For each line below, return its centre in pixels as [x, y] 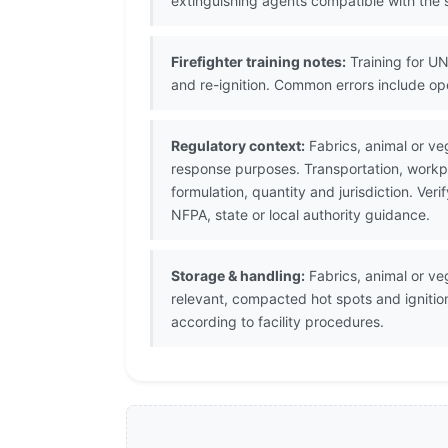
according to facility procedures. [277, 322]
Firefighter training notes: [258, 62]
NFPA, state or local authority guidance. [300, 215]
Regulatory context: [238, 146]
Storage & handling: [238, 276]
